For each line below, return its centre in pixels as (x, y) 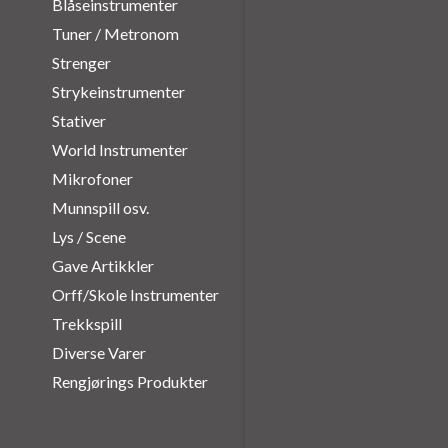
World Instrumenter (119, 149)
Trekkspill (86, 323)
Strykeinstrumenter (118, 91)
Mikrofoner (92, 178)
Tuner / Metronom (115, 33)
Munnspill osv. (100, 207)
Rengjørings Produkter (129, 381)
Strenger (81, 62)
